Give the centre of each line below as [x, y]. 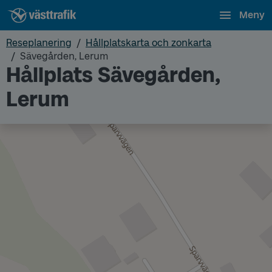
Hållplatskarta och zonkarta [148, 43]
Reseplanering [39, 43]
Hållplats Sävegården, [113, 75]
